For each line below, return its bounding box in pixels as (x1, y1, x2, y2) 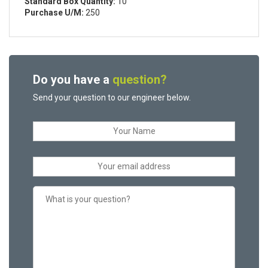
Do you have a (33, 72, 112, 87)
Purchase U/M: (25, 8, 84, 18)
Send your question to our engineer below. (33, 93, 191, 103)
